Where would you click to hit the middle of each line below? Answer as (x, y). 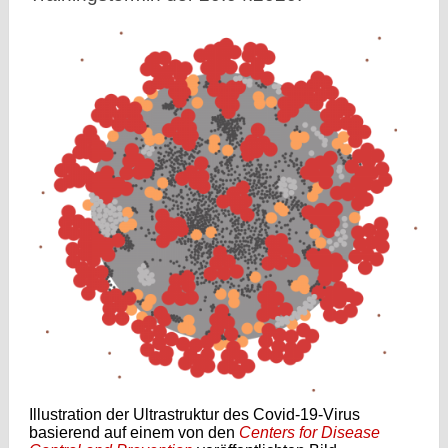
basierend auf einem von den (133, 432)
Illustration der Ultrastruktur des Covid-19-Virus (194, 414)
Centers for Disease (309, 432)
